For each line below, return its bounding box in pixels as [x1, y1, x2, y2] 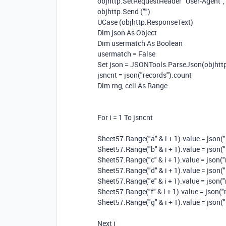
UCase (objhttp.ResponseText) [97, 17, 193, 27]
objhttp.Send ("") [97, 7, 150, 16]
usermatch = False [97, 49, 155, 59]
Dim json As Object [97, 28, 157, 37]
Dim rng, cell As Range [97, 81, 167, 90]
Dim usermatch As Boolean [97, 38, 183, 48]
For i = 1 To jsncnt [97, 112, 153, 122]
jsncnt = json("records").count [97, 70, 192, 80]
